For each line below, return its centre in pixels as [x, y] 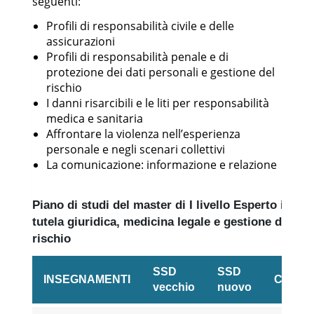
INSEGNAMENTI [87, 279]
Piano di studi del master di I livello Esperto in [162, 205]
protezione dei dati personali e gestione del [161, 72]
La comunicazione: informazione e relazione [162, 164]
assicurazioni [81, 41]
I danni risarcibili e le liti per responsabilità [158, 103]
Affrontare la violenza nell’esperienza [143, 134]
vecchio [174, 287]
